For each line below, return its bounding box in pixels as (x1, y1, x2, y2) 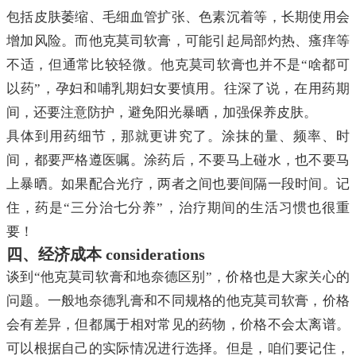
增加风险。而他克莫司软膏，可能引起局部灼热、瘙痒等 (6, 33, 350, 49)
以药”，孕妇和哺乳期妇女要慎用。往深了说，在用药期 (6, 81, 350, 97)
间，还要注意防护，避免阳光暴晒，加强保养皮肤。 (6, 105, 317, 121)
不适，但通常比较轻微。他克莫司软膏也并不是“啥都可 (6, 57, 350, 73)
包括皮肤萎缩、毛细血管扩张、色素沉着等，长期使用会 (6, 10, 350, 25)
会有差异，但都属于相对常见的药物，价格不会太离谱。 (6, 317, 350, 333)
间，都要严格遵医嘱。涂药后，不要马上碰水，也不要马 (6, 153, 350, 168)
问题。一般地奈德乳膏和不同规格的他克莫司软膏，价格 (6, 293, 350, 309)
